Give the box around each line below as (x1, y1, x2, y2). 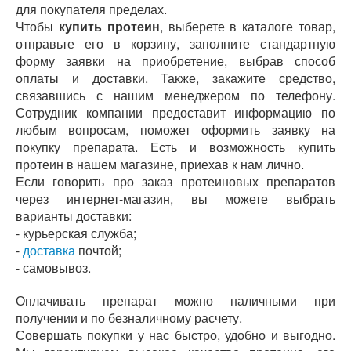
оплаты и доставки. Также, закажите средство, (16, 69, 335, 87)
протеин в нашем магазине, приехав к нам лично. (16, 155, 304, 173)
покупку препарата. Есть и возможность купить (16, 138, 335, 156)
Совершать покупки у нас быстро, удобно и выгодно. (16, 326, 335, 344)
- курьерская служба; (16, 224, 136, 242)
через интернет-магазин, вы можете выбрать (16, 190, 335, 208)
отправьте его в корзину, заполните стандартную (16, 34, 335, 52)
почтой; (75, 241, 121, 259)
